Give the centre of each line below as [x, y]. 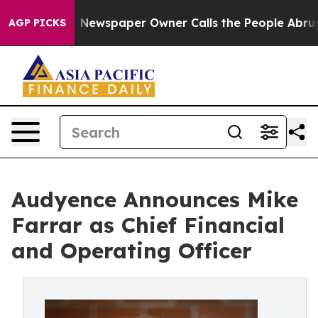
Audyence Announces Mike [155, 199]
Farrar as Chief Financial [148, 225]
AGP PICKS [37, 23]
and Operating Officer [132, 251]
